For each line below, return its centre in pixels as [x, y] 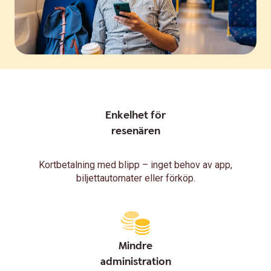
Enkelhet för [135, 116]
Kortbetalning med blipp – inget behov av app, [135, 165]
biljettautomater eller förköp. [135, 178]
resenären [135, 131]
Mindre [135, 246]
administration [135, 262]
